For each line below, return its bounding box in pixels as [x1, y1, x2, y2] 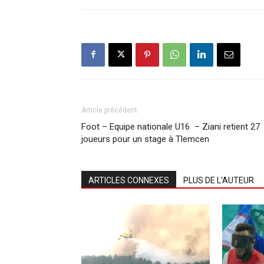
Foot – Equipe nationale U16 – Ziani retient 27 [81, 121, 260, 132]
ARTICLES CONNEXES [88, 175, 169, 185]
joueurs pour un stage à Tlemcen [81, 133, 212, 144]
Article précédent [81, 105, 137, 114]
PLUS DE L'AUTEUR [183, 175, 254, 185]
